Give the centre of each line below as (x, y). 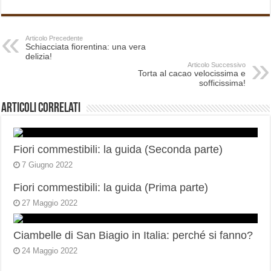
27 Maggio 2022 (50, 203)
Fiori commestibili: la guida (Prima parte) (111, 188)
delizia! (39, 57)
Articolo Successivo (216, 65)
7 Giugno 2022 (47, 165)
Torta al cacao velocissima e (191, 73)
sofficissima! (222, 83)
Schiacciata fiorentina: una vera (86, 47)
